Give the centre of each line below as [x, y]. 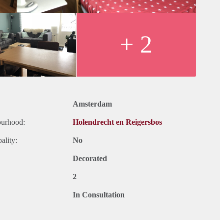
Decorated [90, 159]
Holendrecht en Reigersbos [117, 122]
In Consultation [99, 195]
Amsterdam [92, 104]
